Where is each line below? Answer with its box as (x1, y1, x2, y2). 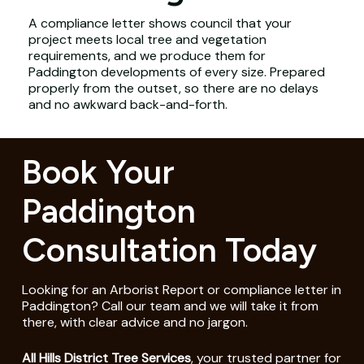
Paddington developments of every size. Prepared (28, 63, 325, 80)
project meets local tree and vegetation (28, 30, 266, 48)
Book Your (21, 151, 175, 192)
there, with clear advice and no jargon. (21, 313, 248, 331)
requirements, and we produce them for (28, 46, 266, 64)
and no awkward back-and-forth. (28, 95, 227, 113)
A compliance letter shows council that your (28, 14, 292, 32)
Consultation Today (21, 229, 317, 270)
